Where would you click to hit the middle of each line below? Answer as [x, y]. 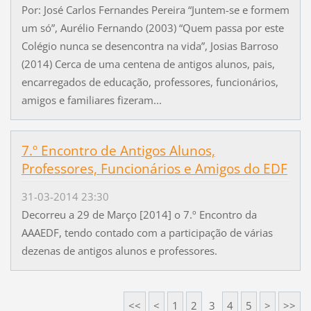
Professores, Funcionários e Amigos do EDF [154, 169]
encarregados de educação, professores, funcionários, [150, 82]
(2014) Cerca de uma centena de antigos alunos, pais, [148, 64]
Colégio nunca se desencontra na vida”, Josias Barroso [150, 46]
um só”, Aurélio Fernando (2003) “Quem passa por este [152, 28]
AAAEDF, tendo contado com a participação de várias [147, 233]
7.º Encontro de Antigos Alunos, [118, 151]
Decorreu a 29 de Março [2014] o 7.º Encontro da [139, 215]
